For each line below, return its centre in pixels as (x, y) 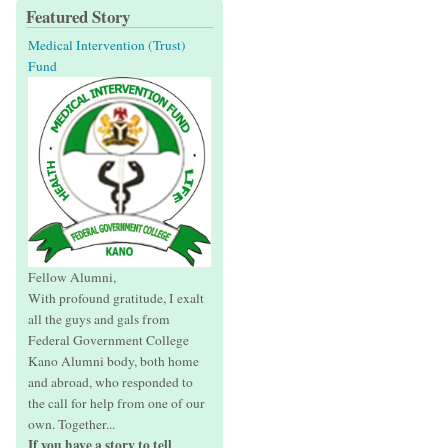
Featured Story (78, 17)
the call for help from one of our (116, 403)
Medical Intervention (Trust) (107, 45)
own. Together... (71, 424)
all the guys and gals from (99, 319)
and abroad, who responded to (110, 382)
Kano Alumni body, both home (113, 361)
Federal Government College (108, 340)
